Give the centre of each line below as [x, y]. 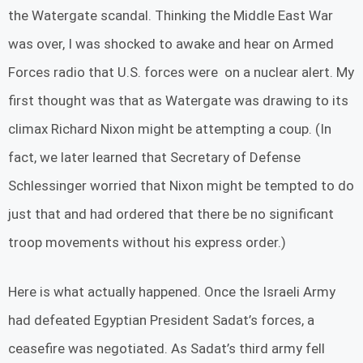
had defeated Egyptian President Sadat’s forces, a [161, 320]
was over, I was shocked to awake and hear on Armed [171, 44]
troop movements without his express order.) [147, 243]
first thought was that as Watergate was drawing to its [178, 101]
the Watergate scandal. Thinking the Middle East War [171, 16]
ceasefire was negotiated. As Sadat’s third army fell [167, 348]
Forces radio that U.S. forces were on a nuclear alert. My [181, 73]
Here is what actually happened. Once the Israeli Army [172, 291]
